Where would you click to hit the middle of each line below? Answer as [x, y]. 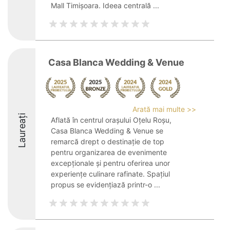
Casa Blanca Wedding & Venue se [107, 131]
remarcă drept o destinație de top [108, 141]
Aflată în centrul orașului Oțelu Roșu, [111, 120]
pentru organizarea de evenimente [109, 152]
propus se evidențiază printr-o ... [106, 185]
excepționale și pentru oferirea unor [110, 163]
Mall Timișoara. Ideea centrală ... [105, 5]
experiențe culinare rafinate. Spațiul [110, 174]
